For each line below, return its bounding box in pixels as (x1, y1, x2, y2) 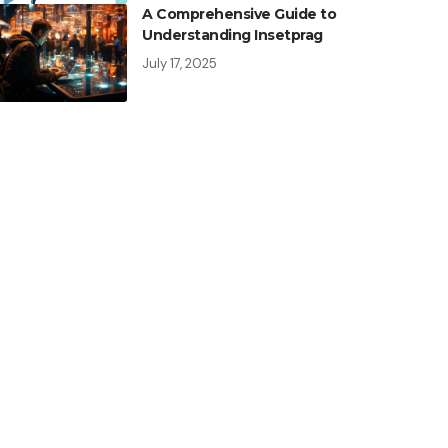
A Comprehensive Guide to (142, 5, 337, 24)
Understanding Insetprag (142, 26, 323, 45)
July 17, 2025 (142, 55, 218, 73)
